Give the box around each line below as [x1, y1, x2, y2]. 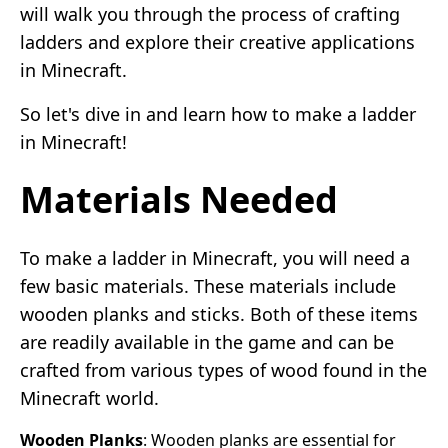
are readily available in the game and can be [20, 329, 394, 354]
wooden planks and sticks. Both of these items [20, 301, 418, 326]
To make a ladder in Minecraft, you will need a [20, 245, 410, 270]
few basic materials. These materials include [20, 273, 396, 298]
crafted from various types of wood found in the [20, 357, 427, 382]
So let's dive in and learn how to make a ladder [20, 101, 416, 126]
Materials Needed [20, 174, 338, 224]
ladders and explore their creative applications [20, 29, 415, 54]
